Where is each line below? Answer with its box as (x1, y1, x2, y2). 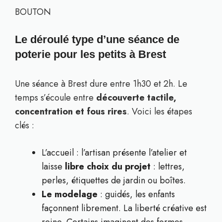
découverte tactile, (96, 91, 176, 104)
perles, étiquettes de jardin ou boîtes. (42, 174, 186, 187)
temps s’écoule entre (15, 91, 96, 104)
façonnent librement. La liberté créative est (42, 202, 207, 215)
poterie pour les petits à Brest (15, 48, 166, 60)
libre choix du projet (65, 160, 151, 173)
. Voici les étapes (127, 105, 192, 118)
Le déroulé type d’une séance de (15, 33, 179, 46)
